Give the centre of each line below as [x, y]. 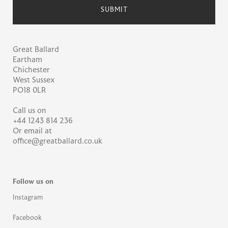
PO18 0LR [29, 90]
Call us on [29, 111]
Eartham [27, 60]
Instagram [28, 198]
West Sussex [34, 80]
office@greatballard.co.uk [58, 141]
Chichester [31, 70]
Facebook [27, 218]
